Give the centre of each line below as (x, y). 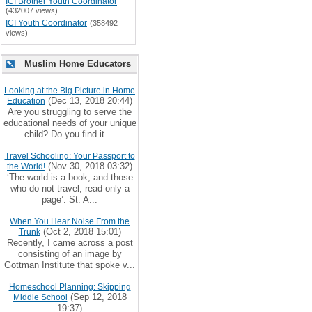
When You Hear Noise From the (70, 221)
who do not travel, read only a (70, 188)
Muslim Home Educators (78, 64)
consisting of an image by (70, 254)
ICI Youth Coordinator (46, 23)
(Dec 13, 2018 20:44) (89, 101)
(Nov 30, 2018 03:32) (89, 166)
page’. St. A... (70, 200)
